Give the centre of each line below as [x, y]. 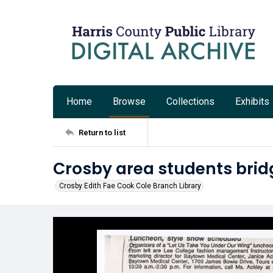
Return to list [102, 132]
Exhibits [252, 101]
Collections [190, 101]
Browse [129, 101]
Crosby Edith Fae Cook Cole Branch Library [130, 186]
